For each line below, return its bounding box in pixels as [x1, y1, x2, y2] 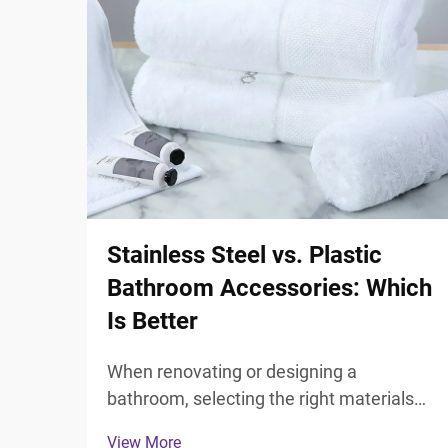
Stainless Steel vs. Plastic [107, 241, 382, 269]
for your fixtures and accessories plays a [107, 415, 425, 436]
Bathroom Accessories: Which [107, 274, 432, 302]
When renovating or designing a [107, 361, 357, 382]
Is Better [107, 307, 198, 335]
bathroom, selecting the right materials [107, 388, 414, 409]
